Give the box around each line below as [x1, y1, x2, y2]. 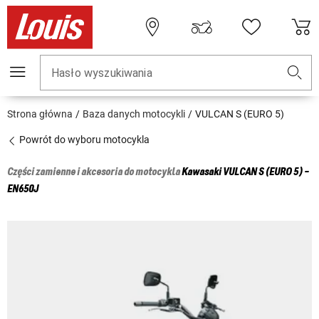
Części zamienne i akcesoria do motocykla [7, 167, 182, 179]
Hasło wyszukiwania [51, 66, 152, 80]
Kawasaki [182, 167, 221, 179]
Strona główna [7, 108, 73, 120]
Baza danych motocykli [83, 108, 185, 120]
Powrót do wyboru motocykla [17, 134, 150, 146]
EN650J [7, 184, 38, 196]
